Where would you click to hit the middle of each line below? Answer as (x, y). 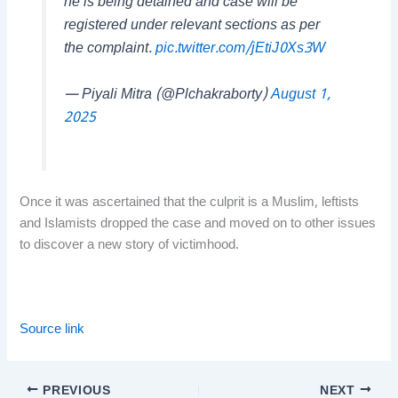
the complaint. (109, 50)
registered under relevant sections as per (191, 27)
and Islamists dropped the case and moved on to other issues (198, 224)
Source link (52, 330)
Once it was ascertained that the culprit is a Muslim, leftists (190, 203)
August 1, (300, 95)
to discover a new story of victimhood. (130, 245)
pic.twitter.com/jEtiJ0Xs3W (240, 50)
